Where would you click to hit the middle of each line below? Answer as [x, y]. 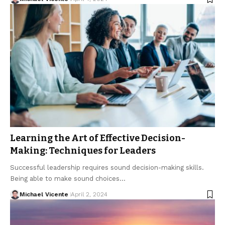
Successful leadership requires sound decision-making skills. [107, 168]
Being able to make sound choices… [68, 179]
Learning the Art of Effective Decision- [98, 138]
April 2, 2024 [89, 195]
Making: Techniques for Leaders [83, 151]
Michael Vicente [44, 195]
